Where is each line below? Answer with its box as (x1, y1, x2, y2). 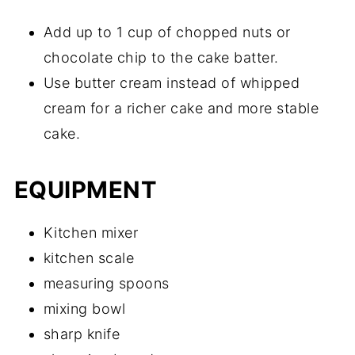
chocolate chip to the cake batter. (43, 48, 279, 66)
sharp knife (43, 325, 120, 342)
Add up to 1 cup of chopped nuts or (43, 23, 291, 40)
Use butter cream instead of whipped (43, 74, 300, 91)
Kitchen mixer (43, 223, 139, 241)
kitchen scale (43, 249, 135, 266)
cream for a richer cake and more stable (43, 99, 319, 116)
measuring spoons (43, 274, 170, 292)
